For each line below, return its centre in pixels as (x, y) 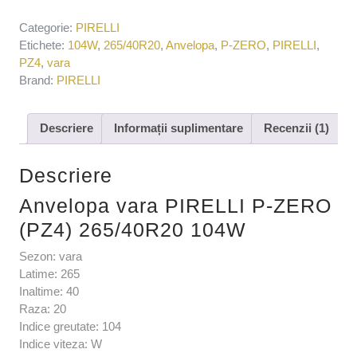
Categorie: (47, 27)
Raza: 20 (43, 309)
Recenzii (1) (296, 128)
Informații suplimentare (178, 128)
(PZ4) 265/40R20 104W (133, 230)
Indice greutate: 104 (70, 327)
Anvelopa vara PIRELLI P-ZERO (175, 206)
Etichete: (43, 45)
